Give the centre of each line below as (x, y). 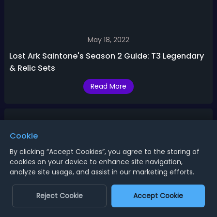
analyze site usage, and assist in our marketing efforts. (102, 172)
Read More (108, 86)
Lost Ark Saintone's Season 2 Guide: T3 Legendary (106, 56)
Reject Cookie (59, 196)
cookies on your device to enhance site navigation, (96, 162)
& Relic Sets (32, 68)
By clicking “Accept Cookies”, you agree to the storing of (105, 152)
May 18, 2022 (108, 40)
